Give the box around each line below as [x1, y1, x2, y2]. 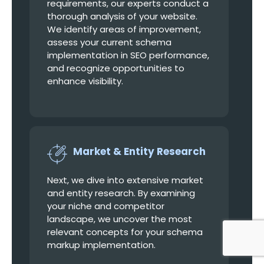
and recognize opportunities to [47, 61, 184, 74]
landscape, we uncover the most [47, 212, 192, 225]
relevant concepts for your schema [47, 225, 203, 238]
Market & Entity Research [73, 144, 206, 159]
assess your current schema [47, 35, 171, 48]
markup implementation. [47, 238, 156, 251]
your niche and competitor [47, 199, 164, 212]
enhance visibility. [47, 74, 123, 87]
